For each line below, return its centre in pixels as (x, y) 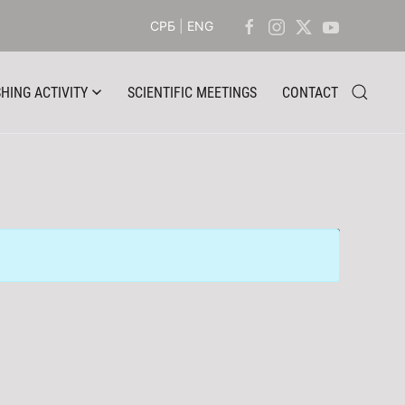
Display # (332, 238)
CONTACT (310, 92)
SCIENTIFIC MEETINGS (192, 92)
